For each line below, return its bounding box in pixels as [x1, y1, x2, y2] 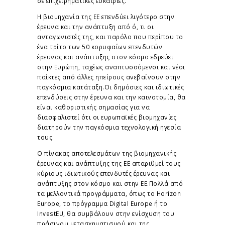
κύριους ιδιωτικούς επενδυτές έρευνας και [37, 169, 170, 177]
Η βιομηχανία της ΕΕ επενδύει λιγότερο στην [37, 13, 174, 21]
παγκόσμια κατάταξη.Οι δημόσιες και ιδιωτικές [37, 83, 184, 91]
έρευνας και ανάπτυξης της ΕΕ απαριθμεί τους [37, 159, 181, 167]
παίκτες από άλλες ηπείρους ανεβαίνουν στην [37, 73, 180, 81]
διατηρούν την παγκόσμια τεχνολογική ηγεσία [37, 123, 181, 132]
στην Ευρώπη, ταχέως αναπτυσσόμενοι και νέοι [37, 63, 185, 71]
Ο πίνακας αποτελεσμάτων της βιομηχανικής [37, 149, 176, 157]
